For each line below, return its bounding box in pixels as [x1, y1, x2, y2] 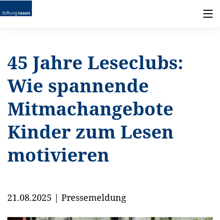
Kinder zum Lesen [7, 119, 174, 144]
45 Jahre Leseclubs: [7, 50, 183, 75]
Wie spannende [7, 73, 149, 98]
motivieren [7, 142, 110, 167]
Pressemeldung [61, 192, 126, 203]
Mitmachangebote [7, 96, 173, 121]
